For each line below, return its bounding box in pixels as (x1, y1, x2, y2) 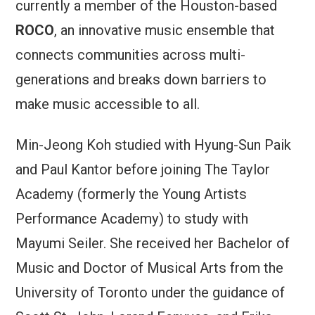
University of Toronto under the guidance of (15, 283, 285, 301)
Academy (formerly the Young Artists (15, 185, 247, 202)
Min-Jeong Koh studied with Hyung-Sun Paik (15, 136, 292, 153)
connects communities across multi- (15, 46, 246, 64)
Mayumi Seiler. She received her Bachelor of (15, 234, 290, 252)
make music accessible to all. (15, 96, 200, 113)
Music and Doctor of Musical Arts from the (15, 259, 284, 276)
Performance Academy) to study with (15, 210, 249, 227)
